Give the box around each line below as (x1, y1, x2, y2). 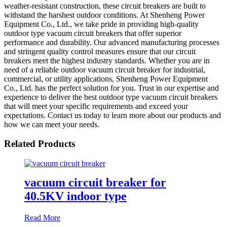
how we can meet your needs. (4, 120, 99, 129)
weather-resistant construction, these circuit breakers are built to (4, 1, 206, 10)
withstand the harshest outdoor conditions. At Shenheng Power (4, 10, 205, 19)
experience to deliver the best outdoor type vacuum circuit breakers (4, 92, 217, 101)
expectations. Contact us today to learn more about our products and (4, 110, 221, 120)
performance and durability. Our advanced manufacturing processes (4, 37, 219, 47)
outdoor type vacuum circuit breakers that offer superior (4, 28, 181, 37)
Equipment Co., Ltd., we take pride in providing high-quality (4, 19, 199, 28)
